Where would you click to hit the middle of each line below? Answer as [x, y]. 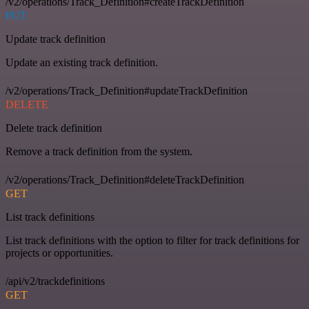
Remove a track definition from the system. [99, 151]
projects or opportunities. [59, 253]
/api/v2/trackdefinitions [55, 281]
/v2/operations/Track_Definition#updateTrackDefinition [127, 91]
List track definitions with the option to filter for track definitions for [152, 240]
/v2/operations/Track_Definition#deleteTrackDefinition [125, 180]
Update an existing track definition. [82, 62]
